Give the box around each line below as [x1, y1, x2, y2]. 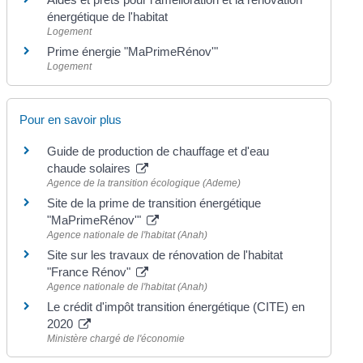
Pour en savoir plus [19, 112, 122, 126]
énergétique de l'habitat [47, 10, 169, 24]
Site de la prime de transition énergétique [47, 195, 262, 210]
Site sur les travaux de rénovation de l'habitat [47, 247, 284, 262]
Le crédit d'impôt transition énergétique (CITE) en [47, 299, 305, 314]
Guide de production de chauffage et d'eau [47, 143, 270, 158]
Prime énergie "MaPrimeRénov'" [47, 45, 222, 59]
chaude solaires [47, 160, 135, 175]
